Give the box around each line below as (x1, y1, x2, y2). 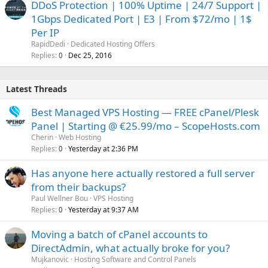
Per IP (31, 25, 59, 39)
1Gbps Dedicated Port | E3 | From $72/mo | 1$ (31, 11, 252, 26)
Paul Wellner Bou (31, 193, 88, 203)
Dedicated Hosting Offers (71, 38, 155, 49)
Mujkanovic (31, 254, 69, 264)
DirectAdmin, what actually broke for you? (31, 240, 230, 255)
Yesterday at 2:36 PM (68, 143, 138, 154)
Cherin (31, 132, 53, 142)
